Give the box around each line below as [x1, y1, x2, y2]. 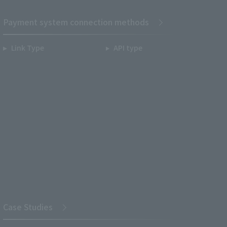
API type [113, 43, 142, 53]
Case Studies [3, 201, 53, 213]
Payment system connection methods [3, 16, 149, 28]
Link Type [11, 43, 44, 53]
